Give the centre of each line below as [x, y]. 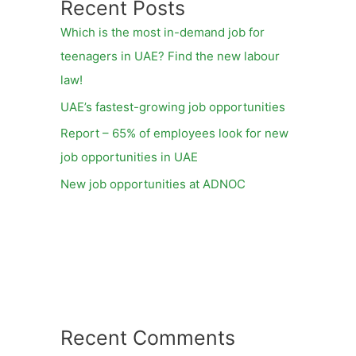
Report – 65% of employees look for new [174, 133]
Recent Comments [148, 338]
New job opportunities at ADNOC [153, 184]
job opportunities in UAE [129, 157]
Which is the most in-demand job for [163, 32]
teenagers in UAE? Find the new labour [170, 56]
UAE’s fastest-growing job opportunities [173, 106]
